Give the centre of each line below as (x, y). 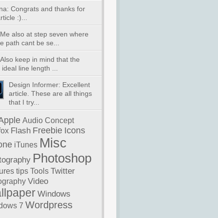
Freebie (47, 130)
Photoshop (62, 158)
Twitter (63, 171)
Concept (59, 120)
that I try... (24, 102)
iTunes (26, 145)
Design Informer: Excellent (49, 85)
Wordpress (49, 205)
